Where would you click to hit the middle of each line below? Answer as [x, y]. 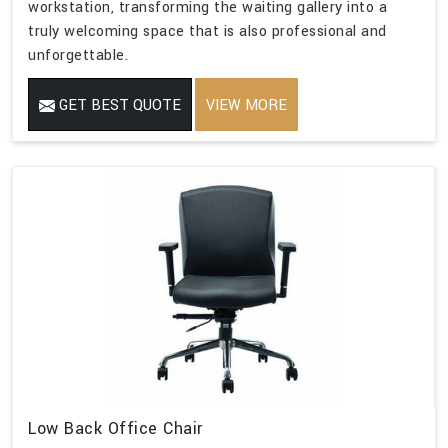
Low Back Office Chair [115, 429]
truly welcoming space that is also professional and [207, 32]
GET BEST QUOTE [118, 106]
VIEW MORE [246, 106]
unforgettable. [78, 56]
